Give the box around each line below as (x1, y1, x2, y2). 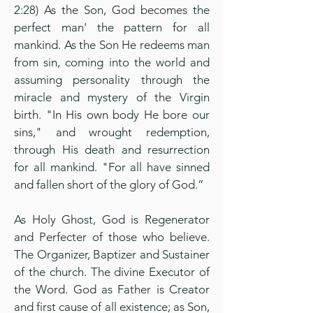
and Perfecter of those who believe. (14, 230, 210, 244)
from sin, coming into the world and (14, 55, 210, 69)
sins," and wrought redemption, (14, 125, 210, 139)
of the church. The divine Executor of (14, 265, 210, 279)
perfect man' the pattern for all (14, 20, 210, 34)
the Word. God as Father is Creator (14, 282, 210, 296)
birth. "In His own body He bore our (14, 108, 210, 122)
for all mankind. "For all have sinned (14, 160, 210, 174)
